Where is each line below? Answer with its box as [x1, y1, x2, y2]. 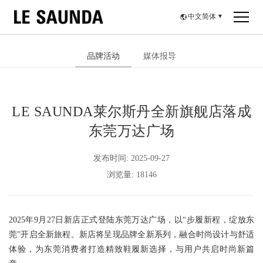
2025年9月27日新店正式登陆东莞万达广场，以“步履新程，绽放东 [9, 216, 254, 225]
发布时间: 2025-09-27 [93, 154, 170, 163]
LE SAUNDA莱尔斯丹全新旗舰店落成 [12, 105, 251, 120]
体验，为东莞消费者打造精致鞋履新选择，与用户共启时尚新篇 [9, 245, 254, 254]
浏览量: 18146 [106, 171, 157, 180]
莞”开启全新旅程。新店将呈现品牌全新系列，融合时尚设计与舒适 [9, 231, 254, 240]
